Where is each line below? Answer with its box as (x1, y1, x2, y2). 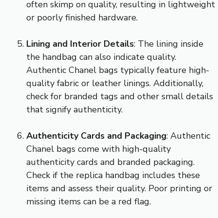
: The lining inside (134, 37, 203, 50)
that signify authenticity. (26, 103, 123, 115)
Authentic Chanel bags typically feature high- (26, 64, 209, 76)
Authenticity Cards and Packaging (26, 129, 166, 142)
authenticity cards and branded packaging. (26, 156, 195, 168)
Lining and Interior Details (26, 37, 134, 50)
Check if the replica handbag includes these (26, 169, 200, 181)
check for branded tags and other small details (26, 90, 213, 102)
